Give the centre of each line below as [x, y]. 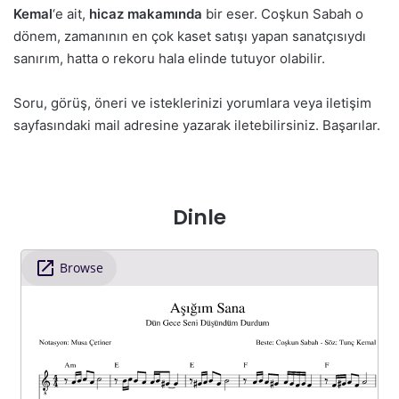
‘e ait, [71, 14]
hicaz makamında [146, 14]
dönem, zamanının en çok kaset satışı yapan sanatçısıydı [190, 37]
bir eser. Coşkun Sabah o [283, 14]
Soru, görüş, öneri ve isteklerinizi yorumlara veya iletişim [192, 103]
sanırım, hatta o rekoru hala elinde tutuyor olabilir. [169, 59]
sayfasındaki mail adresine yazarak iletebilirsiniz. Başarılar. [197, 126]
